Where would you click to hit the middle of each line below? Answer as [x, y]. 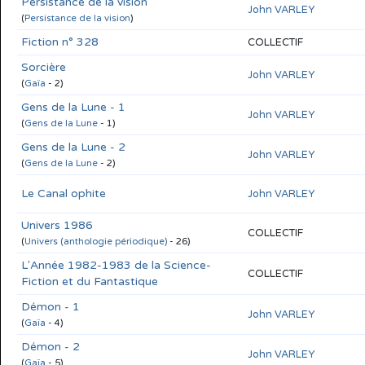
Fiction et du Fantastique [90, 281]
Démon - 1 [51, 306]
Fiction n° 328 [60, 42]
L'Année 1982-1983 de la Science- [116, 265]
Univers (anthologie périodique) [96, 241]
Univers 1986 [57, 225]
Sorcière [44, 67]
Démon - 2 [51, 346]
